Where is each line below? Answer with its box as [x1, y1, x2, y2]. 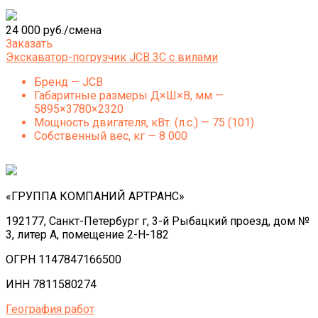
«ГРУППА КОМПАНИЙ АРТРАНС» [6, 190, 185, 203]
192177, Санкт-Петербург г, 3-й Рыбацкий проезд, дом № [6, 214, 309, 228]
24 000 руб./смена [6, 23, 102, 37]
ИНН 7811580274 [6, 278, 97, 291]
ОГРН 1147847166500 [6, 253, 121, 266]
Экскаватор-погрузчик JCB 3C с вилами [6, 50, 218, 64]
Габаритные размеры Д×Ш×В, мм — [34, 89, 224, 102]
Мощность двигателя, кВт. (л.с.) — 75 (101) [34, 116, 254, 129]
